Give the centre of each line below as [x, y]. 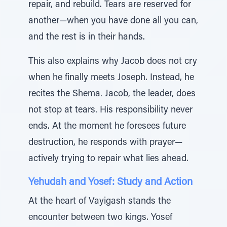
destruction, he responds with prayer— [105, 143]
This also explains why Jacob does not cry [113, 62]
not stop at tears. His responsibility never [110, 110]
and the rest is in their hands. [87, 37]
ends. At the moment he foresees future [107, 127]
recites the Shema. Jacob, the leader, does [112, 94]
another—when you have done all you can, [113, 21]
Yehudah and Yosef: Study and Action [110, 182]
